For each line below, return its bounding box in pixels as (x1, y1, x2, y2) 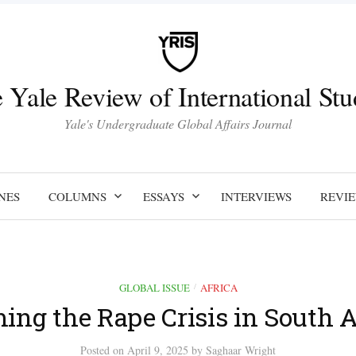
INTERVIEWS (220, 188, 292, 204)
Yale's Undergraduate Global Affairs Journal (64, 114, 292, 132)
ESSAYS (142, 188, 184, 204)
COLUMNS (48, 188, 106, 204)
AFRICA (199, 280, 238, 295)
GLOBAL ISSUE (118, 280, 190, 295)
